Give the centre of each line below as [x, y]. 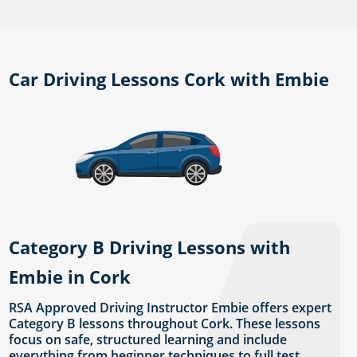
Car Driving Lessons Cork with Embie [169, 79]
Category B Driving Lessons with [150, 247]
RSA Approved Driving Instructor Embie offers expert [171, 308]
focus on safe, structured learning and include [148, 340]
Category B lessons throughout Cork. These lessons [165, 324]
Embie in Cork [70, 277]
